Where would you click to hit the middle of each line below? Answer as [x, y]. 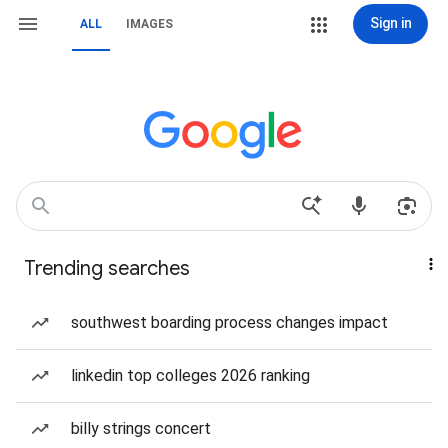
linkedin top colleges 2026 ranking [190, 375]
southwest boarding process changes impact [229, 322]
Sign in [390, 23]
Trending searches [107, 268]
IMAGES [149, 24]
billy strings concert [141, 428]
